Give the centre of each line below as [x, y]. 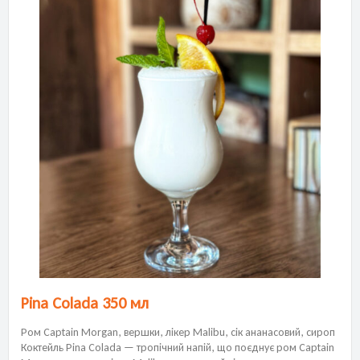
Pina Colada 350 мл [85, 303]
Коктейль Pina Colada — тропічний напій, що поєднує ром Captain [178, 347]
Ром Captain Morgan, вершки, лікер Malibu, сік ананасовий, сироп [178, 332]
